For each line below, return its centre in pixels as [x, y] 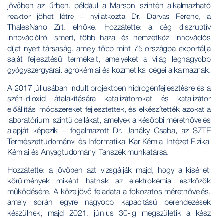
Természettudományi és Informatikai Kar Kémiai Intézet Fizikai [109, 141]
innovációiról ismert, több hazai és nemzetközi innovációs [109, 37]
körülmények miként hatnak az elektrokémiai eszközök [109, 180]
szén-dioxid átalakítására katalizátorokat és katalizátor [109, 98]
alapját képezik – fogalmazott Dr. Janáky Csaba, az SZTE [109, 130]
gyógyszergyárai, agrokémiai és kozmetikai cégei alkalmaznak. [109, 69]
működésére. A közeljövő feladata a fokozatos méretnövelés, [109, 191]
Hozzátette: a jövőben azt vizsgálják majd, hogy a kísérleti [109, 170]
